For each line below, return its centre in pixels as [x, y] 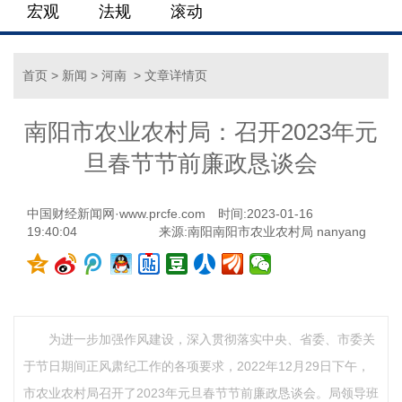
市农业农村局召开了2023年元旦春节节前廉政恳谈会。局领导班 [201, 393]
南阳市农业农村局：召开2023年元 [201, 132]
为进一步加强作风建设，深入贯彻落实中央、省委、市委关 [212, 339]
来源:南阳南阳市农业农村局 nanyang [262, 232]
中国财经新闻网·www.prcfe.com [116, 214]
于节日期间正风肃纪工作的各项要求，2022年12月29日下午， [197, 366]
